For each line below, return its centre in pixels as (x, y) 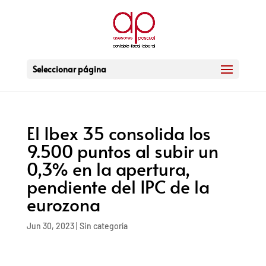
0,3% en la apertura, (108, 168)
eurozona (63, 204)
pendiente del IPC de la (118, 186)
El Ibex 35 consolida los (118, 133)
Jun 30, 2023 (50, 226)
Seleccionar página (69, 69)
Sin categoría (103, 226)
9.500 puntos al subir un (122, 151)
